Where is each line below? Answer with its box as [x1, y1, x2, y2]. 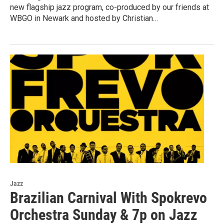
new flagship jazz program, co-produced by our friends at [10, 2, 209, 12]
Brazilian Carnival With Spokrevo [10, 188, 207, 206]
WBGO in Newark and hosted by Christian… [10, 13, 158, 23]
